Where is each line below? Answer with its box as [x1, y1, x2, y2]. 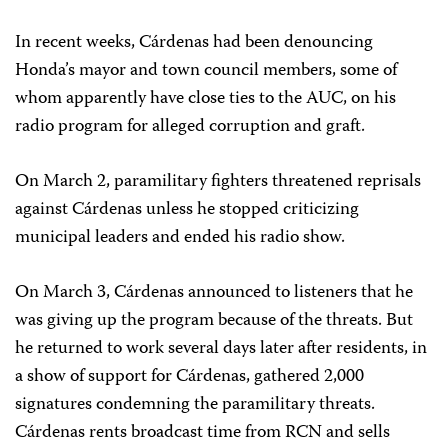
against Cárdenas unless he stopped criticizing [15, 195, 359, 225]
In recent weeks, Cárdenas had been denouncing [15, 28, 373, 58]
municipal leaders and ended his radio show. [15, 223, 345, 253]
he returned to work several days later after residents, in [15, 334, 427, 364]
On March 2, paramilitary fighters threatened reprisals [15, 167, 421, 197]
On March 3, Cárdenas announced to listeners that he [15, 278, 413, 308]
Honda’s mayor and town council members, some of [15, 56, 397, 86]
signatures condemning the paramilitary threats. [15, 390, 375, 420]
